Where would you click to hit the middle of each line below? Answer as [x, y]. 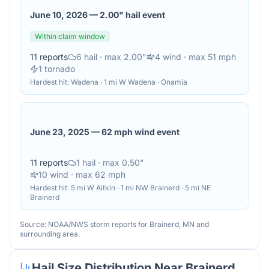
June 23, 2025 [60, 131]
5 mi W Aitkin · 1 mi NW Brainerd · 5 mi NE [141, 188]
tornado [59, 69]
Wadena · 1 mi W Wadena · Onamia [129, 82]
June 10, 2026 [59, 15]
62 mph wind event [141, 131]
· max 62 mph [97, 174]
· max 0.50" [120, 162]
